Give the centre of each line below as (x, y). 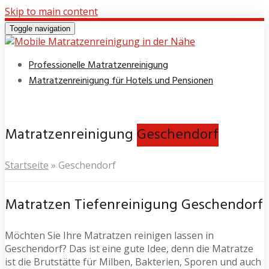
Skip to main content (51, 11)
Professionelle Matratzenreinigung (98, 65)
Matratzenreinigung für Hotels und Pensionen (121, 81)
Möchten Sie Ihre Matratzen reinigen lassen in (109, 235)
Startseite (27, 165)
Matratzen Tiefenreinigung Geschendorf (134, 205)
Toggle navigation (40, 29)
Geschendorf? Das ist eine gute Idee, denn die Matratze (129, 248)
